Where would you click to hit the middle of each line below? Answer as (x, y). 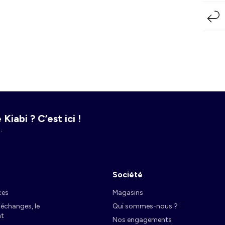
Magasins (128, 193)
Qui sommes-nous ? (145, 206)
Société (128, 175)
